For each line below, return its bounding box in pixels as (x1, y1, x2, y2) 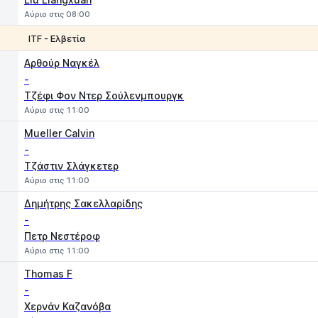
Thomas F (24, 268, 72, 280)
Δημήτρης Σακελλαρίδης (24, 197, 143, 209)
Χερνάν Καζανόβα (24, 300, 111, 312)
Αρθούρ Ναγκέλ (24, 57, 99, 69)
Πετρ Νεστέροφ (24, 230, 100, 242)
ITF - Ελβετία (28, 32, 86, 44)
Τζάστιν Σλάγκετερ (24, 160, 119, 172)
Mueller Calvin (24, 127, 94, 139)
